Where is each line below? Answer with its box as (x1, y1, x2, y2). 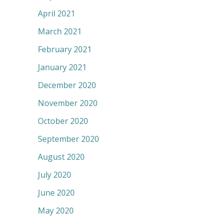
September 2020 (38, 133, 99, 144)
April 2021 (38, 7, 75, 19)
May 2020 (38, 205, 74, 216)
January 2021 (38, 61, 87, 73)
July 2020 (38, 169, 71, 180)
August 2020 (38, 151, 85, 162)
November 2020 (38, 97, 98, 109)
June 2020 (38, 187, 75, 198)
